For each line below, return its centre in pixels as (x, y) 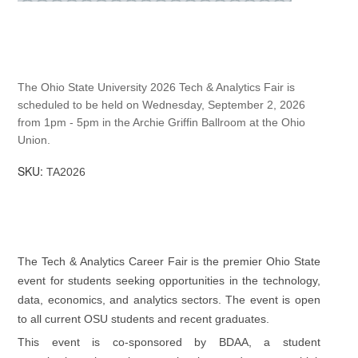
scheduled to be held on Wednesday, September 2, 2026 (162, 104)
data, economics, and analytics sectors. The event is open (169, 299)
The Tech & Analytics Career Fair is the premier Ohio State (169, 261)
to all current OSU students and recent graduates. (145, 318)
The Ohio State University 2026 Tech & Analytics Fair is (157, 87)
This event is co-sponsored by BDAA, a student (169, 342)
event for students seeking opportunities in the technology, (169, 280)
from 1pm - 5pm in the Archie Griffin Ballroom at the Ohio (162, 122)
